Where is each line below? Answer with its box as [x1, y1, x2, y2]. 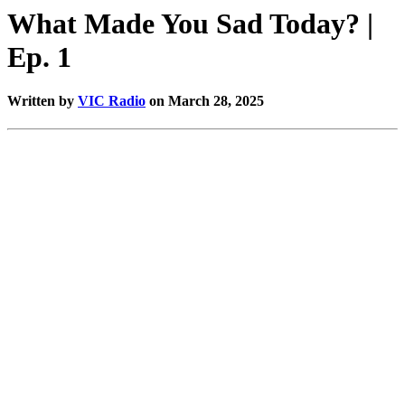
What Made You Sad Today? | [7, 6, 373, 40]
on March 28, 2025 [146, 93, 264, 109]
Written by [7, 93, 78, 109]
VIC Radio [78, 93, 146, 109]
